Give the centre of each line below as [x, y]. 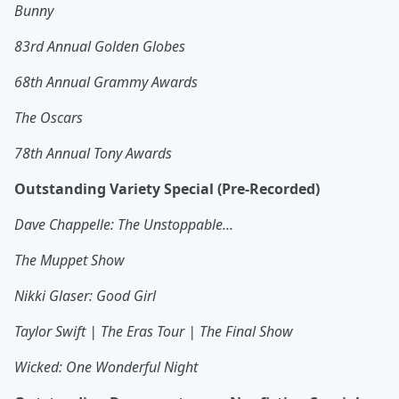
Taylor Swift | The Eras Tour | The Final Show [154, 332]
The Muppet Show [69, 261]
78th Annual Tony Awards [93, 154]
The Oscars [49, 118]
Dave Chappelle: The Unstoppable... [124, 225]
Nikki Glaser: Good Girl [85, 296]
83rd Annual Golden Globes [100, 47]
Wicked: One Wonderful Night [106, 367]
